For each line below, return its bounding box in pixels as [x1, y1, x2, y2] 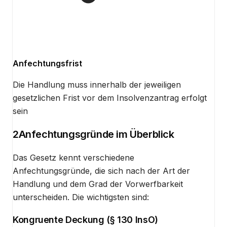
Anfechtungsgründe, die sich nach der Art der [13, 165, 190, 176]
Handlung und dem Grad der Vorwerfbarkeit [13, 178, 183, 189]
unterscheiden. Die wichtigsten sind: [13, 192, 149, 202]
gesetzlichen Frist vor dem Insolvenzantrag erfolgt [13, 93, 207, 103]
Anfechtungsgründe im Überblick [18, 128, 174, 140]
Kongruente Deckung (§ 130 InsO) [13, 214, 158, 225]
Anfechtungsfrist [13, 58, 82, 69]
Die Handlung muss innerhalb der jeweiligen [13, 80, 181, 90]
